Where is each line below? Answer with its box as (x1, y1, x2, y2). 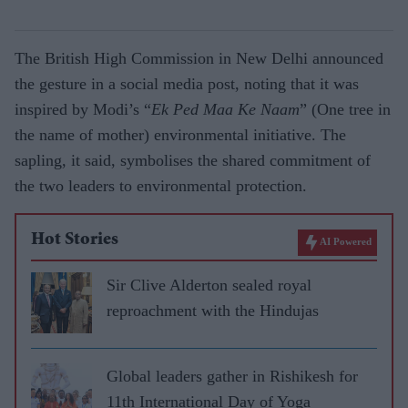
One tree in (317, 99, 391, 118)
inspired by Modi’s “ (15, 99, 151, 118)
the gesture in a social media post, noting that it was (15, 74, 359, 93)
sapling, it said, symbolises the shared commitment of (15, 150, 371, 169)
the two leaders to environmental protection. (15, 176, 307, 195)
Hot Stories (31, 230, 118, 250)
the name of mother (15, 125, 144, 144)
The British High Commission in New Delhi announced (15, 48, 383, 67)
